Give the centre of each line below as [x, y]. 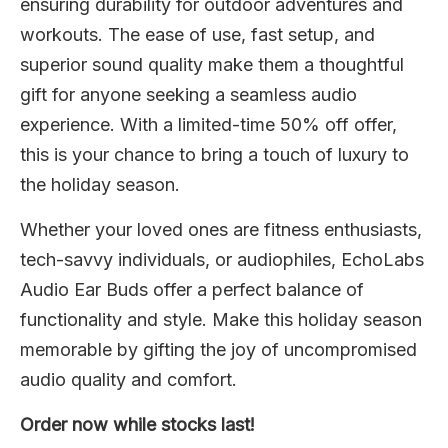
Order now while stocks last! [137, 425]
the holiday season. [100, 185]
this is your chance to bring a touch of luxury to [214, 155]
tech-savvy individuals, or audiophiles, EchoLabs [222, 260]
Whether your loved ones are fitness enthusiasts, [221, 230]
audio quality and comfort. [128, 380]
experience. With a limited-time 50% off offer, [208, 125]
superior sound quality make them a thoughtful [212, 65]
